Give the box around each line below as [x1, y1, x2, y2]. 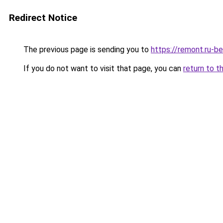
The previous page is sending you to [21, 45, 151, 54]
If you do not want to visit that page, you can [21, 64, 183, 73]
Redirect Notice [9, 12, 77, 23]
